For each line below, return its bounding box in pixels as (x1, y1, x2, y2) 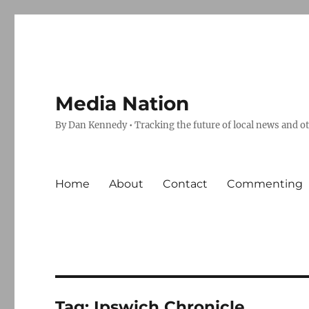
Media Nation (55, 92, 190, 115)
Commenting (227, 177, 303, 190)
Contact (163, 177, 208, 190)
